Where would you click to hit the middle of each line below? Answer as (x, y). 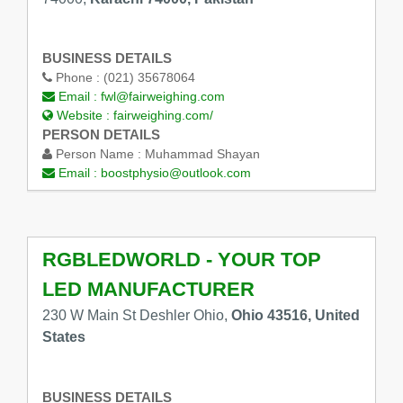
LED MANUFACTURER (148, 289)
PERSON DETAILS (101, 135)
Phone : (77, 78)
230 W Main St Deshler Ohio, (136, 316)
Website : (83, 116)
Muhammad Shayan (202, 154)
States (63, 337)
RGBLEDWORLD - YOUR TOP (181, 259)
